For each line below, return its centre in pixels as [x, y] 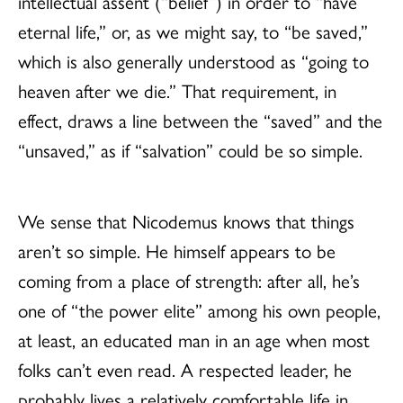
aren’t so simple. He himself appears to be [177, 250]
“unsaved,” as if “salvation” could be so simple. [190, 149]
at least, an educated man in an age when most [194, 339]
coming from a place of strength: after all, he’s [189, 279]
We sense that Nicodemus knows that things [186, 220]
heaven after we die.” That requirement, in [177, 90]
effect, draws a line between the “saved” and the [200, 119]
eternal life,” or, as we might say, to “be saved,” [193, 30]
